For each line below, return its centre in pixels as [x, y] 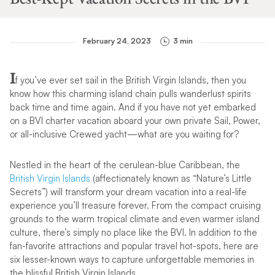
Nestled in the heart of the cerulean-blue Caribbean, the [125, 165]
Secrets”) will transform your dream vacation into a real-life [128, 192]
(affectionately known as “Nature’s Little [171, 179]
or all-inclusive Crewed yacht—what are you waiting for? [124, 134]
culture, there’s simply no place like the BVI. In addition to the [133, 233]
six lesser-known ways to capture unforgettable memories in [132, 260]
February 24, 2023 [117, 41]
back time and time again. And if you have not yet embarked [133, 107]
